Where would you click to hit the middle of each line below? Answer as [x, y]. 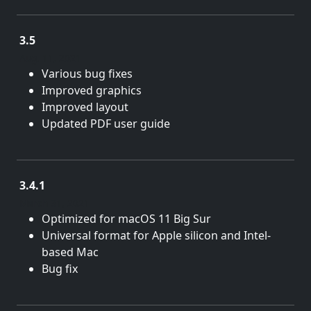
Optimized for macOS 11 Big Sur [126, 219]
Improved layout [85, 107]
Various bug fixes [87, 74]
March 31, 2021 [54, 203]
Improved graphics [92, 90]
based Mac [70, 252]
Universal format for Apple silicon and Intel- [156, 235]
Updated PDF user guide [106, 124]
